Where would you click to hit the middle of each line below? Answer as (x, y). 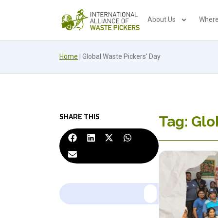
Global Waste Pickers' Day (121, 56)
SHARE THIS (80, 117)
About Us (162, 20)
